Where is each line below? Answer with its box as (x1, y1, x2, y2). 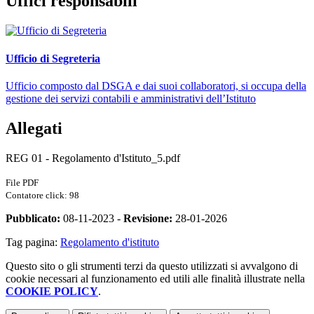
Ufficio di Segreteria (6, 52, 100, 64)
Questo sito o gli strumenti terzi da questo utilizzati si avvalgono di (6, 259, 298, 272)
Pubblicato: (6, 212, 60, 224)
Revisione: (123, 212, 172, 224)
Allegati (6, 118, 62, 137)
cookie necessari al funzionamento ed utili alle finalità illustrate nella (6, 272, 305, 285)
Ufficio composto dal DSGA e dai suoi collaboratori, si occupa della (6, 79, 306, 92)
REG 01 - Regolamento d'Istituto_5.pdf (6, 151, 180, 164)
